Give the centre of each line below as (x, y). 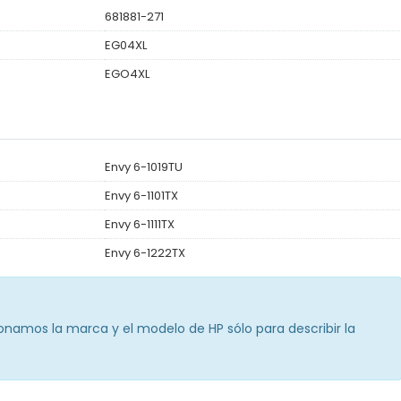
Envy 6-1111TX (139, 224)
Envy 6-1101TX (141, 195)
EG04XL (125, 45)
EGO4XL (127, 73)
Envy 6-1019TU (143, 166)
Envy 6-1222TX (145, 252)
